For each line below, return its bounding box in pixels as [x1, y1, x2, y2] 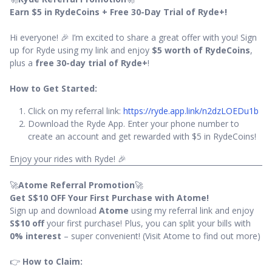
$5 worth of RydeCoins [152, 44, 250, 56]
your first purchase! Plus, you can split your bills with [44, 217, 251, 229]
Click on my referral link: [28, 105, 123, 117]
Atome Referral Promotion [18, 179, 135, 191]
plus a [10, 57, 35, 69]
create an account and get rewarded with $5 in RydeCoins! [28, 131, 256, 143]
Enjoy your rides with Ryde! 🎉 [10, 153, 126, 165]
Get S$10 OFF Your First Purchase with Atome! [10, 192, 209, 204]
